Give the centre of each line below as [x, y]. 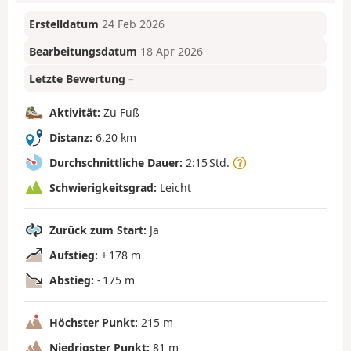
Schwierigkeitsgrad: [103, 187]
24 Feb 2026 [134, 24]
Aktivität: [75, 112]
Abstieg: [72, 280]
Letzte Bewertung [78, 78]
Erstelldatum [64, 24]
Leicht [174, 187]
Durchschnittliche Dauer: [116, 162]
